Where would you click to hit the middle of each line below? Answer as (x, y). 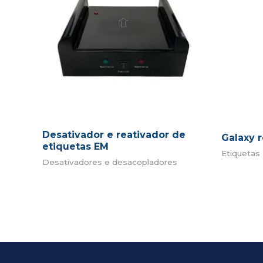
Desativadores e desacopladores (110, 162)
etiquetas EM (75, 146)
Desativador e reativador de (114, 134)
